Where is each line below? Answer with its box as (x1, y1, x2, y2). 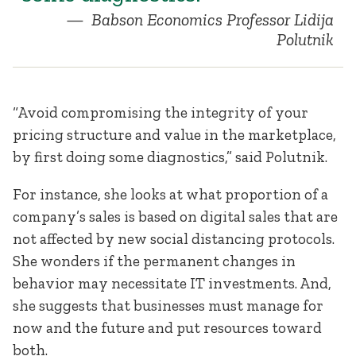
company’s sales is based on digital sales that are (13, 207, 338, 226)
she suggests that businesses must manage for (13, 296, 323, 315)
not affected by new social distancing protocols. (13, 230, 335, 249)
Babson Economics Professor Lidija (87, 10, 334, 31)
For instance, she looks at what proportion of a (13, 185, 328, 204)
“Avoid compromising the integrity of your (13, 103, 308, 122)
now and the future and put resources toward (13, 319, 322, 338)
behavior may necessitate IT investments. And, (13, 274, 331, 293)
